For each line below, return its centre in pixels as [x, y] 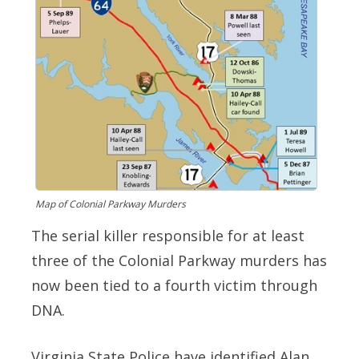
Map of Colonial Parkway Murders [111, 204]
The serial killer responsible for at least [168, 236]
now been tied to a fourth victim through [174, 286]
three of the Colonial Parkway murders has [179, 261]
